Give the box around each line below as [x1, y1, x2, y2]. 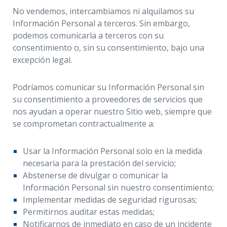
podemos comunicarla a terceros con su [13, 30, 164, 41]
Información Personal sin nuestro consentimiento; [23, 182, 214, 193]
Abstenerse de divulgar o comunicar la [23, 170, 168, 181]
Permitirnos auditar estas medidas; [23, 206, 155, 217]
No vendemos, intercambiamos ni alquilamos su [13, 6, 194, 17]
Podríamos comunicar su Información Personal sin [13, 82, 204, 93]
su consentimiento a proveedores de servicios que [13, 94, 203, 105]
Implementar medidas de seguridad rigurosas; [23, 194, 197, 205]
